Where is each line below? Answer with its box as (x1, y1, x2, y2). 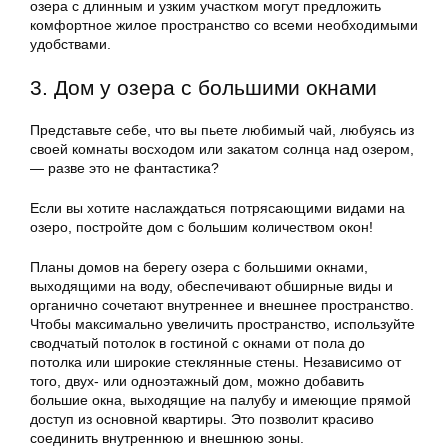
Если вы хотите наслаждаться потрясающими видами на (30, 200, 405, 217)
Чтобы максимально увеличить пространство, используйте (30, 316, 415, 333)
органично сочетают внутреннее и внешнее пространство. (30, 297, 414, 314)
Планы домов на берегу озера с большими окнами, (30, 259, 368, 276)
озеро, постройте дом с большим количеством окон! (30, 219, 373, 236)
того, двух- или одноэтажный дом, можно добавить (30, 373, 364, 390)
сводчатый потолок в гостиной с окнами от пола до (30, 335, 365, 352)
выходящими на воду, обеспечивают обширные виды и (30, 278, 393, 295)
